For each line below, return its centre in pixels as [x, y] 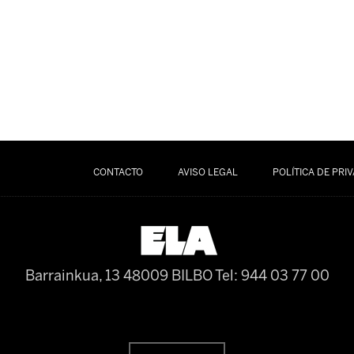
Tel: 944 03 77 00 [272, 276]
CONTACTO [118, 172]
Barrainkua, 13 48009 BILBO [120, 276]
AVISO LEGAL [208, 172]
